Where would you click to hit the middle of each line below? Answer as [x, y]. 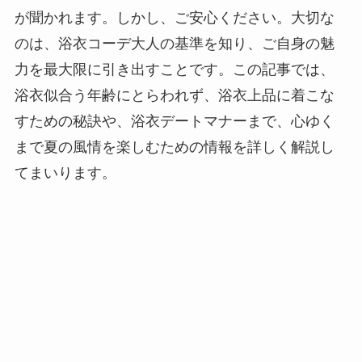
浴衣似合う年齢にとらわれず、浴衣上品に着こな [174, 95]
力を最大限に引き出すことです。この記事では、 [174, 69]
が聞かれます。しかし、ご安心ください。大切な [174, 17]
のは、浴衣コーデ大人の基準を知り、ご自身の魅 [174, 43]
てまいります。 [65, 173]
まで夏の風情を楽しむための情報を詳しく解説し [174, 147]
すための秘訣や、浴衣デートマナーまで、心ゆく [174, 121]
